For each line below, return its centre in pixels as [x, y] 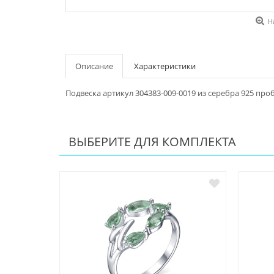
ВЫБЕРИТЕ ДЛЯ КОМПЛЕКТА [152, 142]
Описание [94, 66]
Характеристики [165, 66]
